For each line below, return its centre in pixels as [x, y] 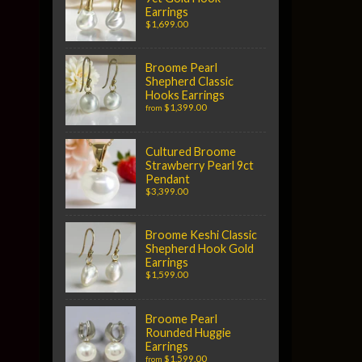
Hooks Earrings [185, 95]
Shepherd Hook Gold [200, 249]
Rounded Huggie [188, 333]
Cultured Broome [191, 151]
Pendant [168, 179]
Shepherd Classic [189, 82]
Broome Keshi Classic [201, 235]
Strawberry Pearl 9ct [200, 165]
